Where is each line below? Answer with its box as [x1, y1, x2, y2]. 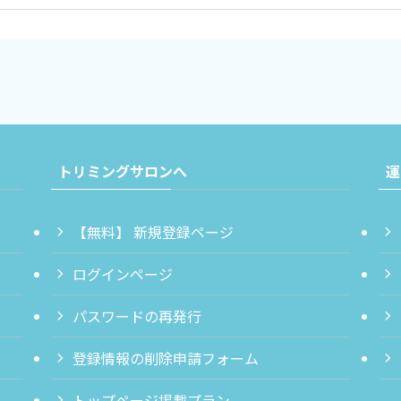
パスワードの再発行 [72, 305, 201, 327]
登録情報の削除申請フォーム [72, 347, 259, 369]
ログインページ [72, 263, 173, 285]
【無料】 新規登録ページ [72, 221, 234, 243]
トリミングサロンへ [57, 160, 187, 182]
